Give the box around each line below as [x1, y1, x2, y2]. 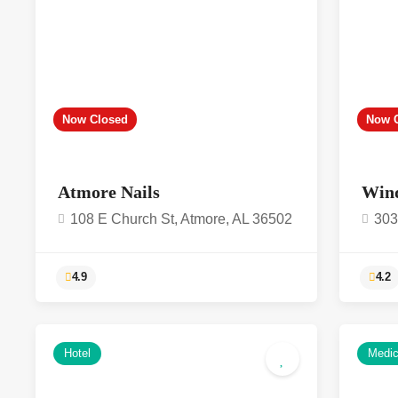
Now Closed [62, 113, 128, 126]
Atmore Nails [58, 182, 164, 202]
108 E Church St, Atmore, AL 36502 [70, 211, 292, 227]
